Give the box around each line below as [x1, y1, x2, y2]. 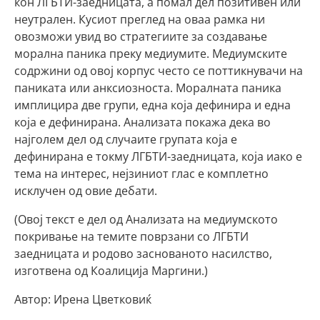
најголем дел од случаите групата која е [14, 131, 237, 147]
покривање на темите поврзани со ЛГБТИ [14, 229, 249, 244]
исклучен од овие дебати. [14, 183, 157, 199]
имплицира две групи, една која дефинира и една [14, 97, 291, 113]
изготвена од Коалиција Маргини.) [14, 263, 208, 279]
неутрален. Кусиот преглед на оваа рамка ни [14, 11, 265, 27]
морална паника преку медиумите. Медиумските [14, 46, 287, 61]
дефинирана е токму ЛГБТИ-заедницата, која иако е [14, 149, 302, 164]
